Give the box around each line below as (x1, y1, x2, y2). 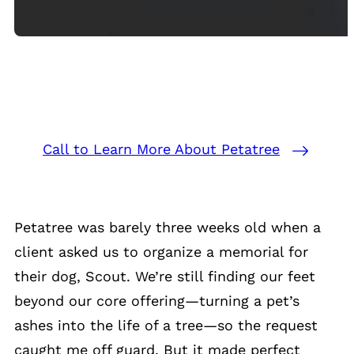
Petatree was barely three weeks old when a (14, 219, 321, 236)
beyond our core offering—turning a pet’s (14, 292, 299, 310)
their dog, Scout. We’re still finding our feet (14, 268, 315, 285)
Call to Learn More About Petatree (43, 141, 280, 158)
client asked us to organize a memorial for (14, 243, 308, 261)
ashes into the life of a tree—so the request (14, 317, 318, 334)
